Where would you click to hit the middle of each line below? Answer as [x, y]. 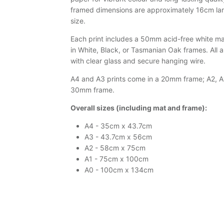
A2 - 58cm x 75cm [115, 148]
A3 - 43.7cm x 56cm [118, 137]
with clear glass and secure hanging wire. [138, 61]
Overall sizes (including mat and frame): [139, 108]
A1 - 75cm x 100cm [117, 159]
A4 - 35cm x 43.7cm [118, 126]
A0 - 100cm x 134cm [119, 170]
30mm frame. [93, 90]
